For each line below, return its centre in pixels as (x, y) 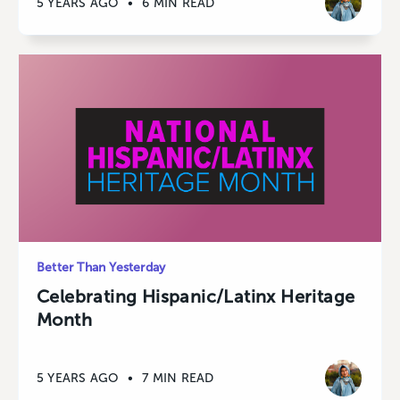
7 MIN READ (178, 378)
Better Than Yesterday (101, 268)
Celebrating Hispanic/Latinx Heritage (196, 297)
